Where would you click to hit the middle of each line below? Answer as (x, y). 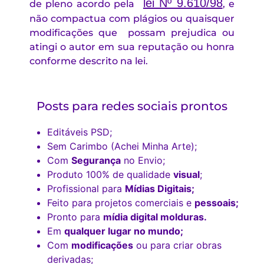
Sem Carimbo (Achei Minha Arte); (122, 146)
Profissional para (86, 189)
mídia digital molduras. (155, 217)
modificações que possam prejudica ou (132, 33)
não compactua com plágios (98, 19)
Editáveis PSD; (80, 132)
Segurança (96, 161)
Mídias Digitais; (160, 189)
